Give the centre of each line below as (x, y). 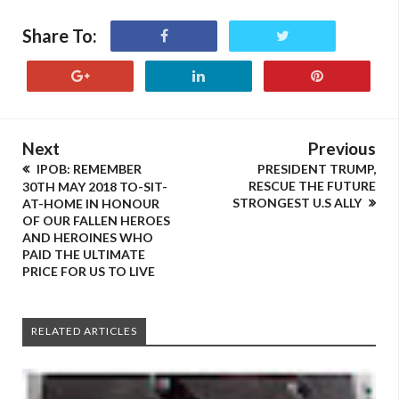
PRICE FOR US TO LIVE (89, 271)
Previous (342, 148)
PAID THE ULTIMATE (84, 254)
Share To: (60, 36)
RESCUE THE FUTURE (312, 186)
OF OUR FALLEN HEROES (96, 220)
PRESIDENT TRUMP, (317, 169)
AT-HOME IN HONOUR (91, 204)
